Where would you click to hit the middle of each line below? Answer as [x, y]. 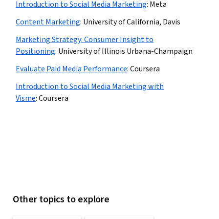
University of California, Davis [132, 22]
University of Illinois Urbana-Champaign [125, 51]
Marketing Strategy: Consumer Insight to [85, 40]
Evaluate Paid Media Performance [71, 69]
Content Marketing [48, 22]
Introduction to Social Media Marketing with [90, 87]
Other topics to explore [61, 199]
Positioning [35, 51]
